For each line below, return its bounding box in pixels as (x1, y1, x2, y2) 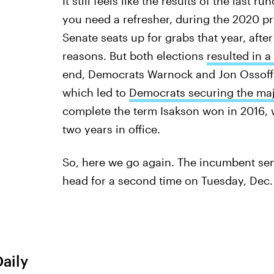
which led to (62, 86, 129, 99)
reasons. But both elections (62, 49, 207, 62)
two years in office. (62, 122, 160, 136)
